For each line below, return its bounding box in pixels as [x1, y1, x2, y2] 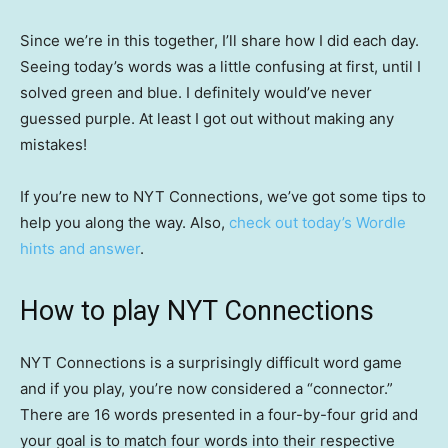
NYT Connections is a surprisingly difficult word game [20, 353, 402, 373]
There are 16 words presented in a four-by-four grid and [20, 405, 418, 425]
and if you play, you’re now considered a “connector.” [20, 379, 393, 399]
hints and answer [20, 239, 140, 259]
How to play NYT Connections [20, 295, 374, 328]
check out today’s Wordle [229, 213, 406, 233]
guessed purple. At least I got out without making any [20, 109, 394, 129]
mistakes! [20, 135, 87, 155]
